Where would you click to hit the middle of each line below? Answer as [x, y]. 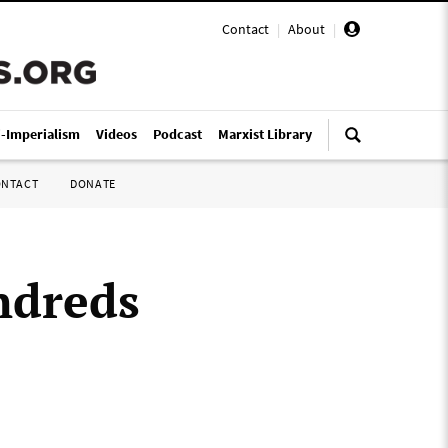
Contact [245, 29]
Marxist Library [265, 134]
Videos [116, 134]
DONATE [93, 183]
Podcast [177, 134]
